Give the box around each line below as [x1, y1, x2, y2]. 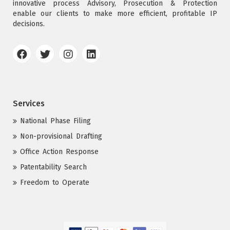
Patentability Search [20, 163, 87, 172]
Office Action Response [20, 147, 99, 157]
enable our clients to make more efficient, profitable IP [13, 9, 217, 18]
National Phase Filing [20, 117, 91, 126]
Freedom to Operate [20, 178, 89, 187]
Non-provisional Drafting [20, 132, 102, 141]
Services [13, 99, 45, 109]
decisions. [13, 20, 45, 29]
